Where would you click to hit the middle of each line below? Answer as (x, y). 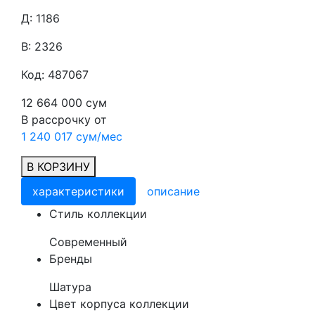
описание (173, 191)
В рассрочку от (64, 120)
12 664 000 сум (64, 103)
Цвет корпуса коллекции (119, 304)
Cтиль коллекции (98, 214)
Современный (88, 242)
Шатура (70, 287)
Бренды (71, 259)
